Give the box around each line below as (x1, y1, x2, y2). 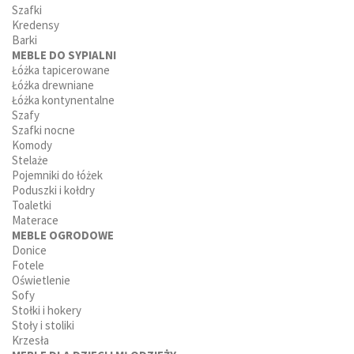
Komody (12, 137, 52, 153)
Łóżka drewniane (12, 77, 94, 93)
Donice (12, 243, 47, 258)
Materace (12, 213, 58, 228)
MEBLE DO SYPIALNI (12, 47, 116, 63)
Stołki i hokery (12, 303, 81, 318)
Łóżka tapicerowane (12, 62, 110, 78)
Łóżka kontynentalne (12, 92, 115, 108)
